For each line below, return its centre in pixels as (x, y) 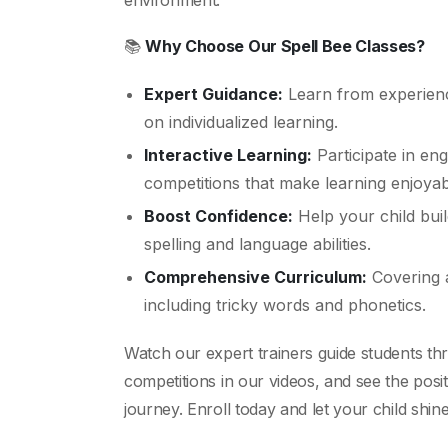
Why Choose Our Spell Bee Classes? (285, 46)
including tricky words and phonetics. (285, 305)
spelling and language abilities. (257, 244)
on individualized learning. (241, 122)
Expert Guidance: (213, 94)
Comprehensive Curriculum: (255, 277)
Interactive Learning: (228, 155)
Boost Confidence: (218, 216)
